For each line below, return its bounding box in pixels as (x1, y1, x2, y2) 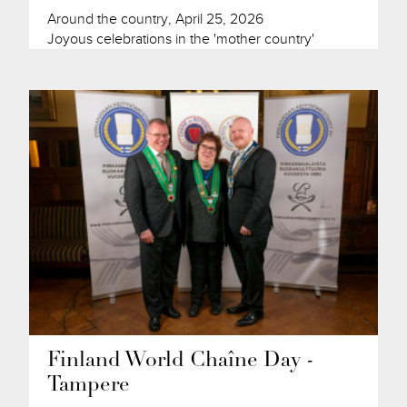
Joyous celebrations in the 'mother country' (47, 30, 315, 49)
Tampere (47, 374, 131, 396)
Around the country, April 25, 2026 (47, 10, 264, 29)
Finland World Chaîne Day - (47, 350, 315, 372)
